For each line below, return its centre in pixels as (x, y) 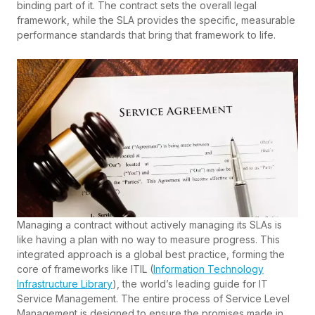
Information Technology (208, 269)
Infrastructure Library (65, 284)
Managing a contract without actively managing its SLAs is (149, 225)
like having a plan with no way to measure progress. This (148, 240)
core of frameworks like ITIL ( (85, 269)
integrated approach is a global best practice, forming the (151, 255)
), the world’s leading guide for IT (190, 284)
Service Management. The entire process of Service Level (153, 299)
